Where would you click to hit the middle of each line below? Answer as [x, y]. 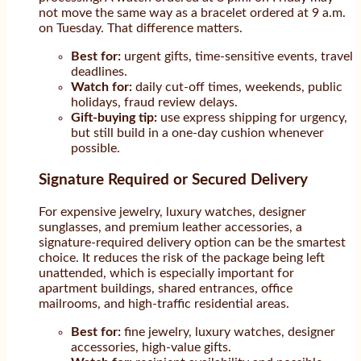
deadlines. [99, 71]
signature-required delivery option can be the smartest [192, 243]
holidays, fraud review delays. [154, 102]
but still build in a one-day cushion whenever [197, 133]
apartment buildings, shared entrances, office [166, 288]
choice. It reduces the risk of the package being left [182, 258]
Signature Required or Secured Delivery [173, 180]
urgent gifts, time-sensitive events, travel [237, 56]
